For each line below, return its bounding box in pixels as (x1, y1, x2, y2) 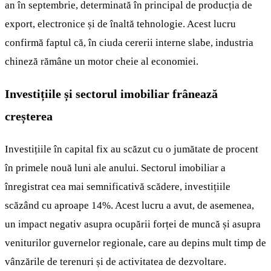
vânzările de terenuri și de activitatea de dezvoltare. (5, 255, 226, 267)
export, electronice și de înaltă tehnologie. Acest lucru (5, 18, 236, 30)
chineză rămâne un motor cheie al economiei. (5, 55, 198, 67)
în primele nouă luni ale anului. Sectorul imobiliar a (5, 162, 226, 174)
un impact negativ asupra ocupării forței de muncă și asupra (5, 218, 261, 230)
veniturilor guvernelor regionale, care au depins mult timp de (5, 237, 266, 249)
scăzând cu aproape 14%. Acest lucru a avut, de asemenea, (5, 199, 254, 211)
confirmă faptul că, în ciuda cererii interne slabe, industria (5, 36, 253, 48)
